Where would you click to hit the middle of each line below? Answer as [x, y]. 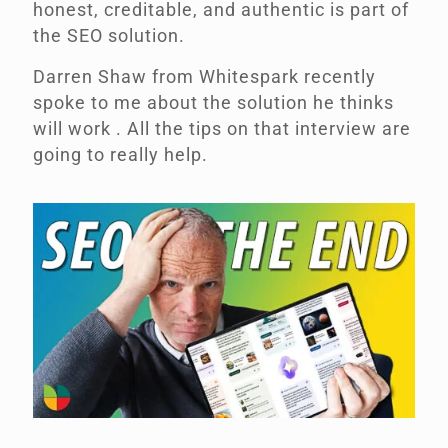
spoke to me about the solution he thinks [213, 103]
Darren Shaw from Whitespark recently [204, 77]
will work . [80, 129]
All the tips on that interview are [269, 129]
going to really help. [120, 155]
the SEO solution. [109, 36]
